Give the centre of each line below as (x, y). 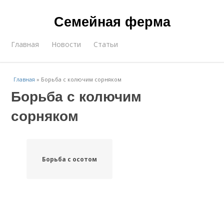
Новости (66, 44)
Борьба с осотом (69, 159)
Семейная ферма (112, 21)
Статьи (106, 44)
